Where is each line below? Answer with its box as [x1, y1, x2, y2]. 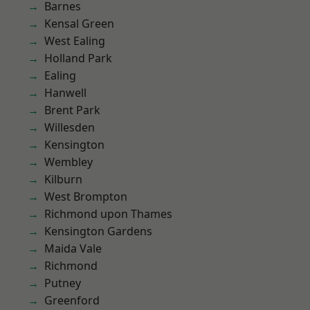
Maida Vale [44, 241, 102, 256]
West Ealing [44, 33, 105, 48]
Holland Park [44, 51, 112, 66]
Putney [44, 275, 81, 291]
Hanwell [44, 85, 86, 100]
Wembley [44, 154, 93, 170]
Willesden [44, 120, 95, 135]
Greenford [44, 293, 100, 308]
